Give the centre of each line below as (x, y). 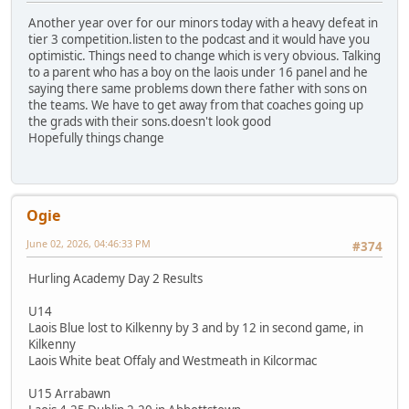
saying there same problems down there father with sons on (198, 89)
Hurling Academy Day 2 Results (115, 278)
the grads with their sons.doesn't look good (150, 122)
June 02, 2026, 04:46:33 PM (89, 244)
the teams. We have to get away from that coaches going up (196, 105)
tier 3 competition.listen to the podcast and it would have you (199, 40)
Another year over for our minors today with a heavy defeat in (203, 23)
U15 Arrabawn (69, 393)
